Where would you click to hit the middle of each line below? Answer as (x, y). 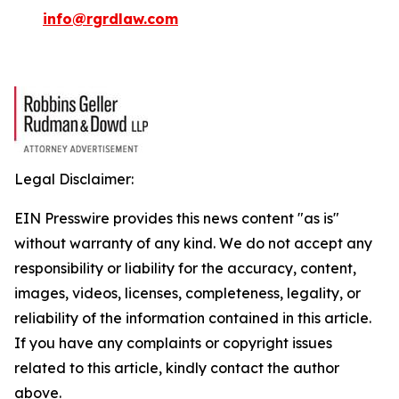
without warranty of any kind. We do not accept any (193, 243)
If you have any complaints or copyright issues (173, 343)
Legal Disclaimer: (74, 179)
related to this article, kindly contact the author (177, 368)
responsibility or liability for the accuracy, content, (185, 268)
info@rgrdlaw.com (110, 19)
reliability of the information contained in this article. (193, 318)
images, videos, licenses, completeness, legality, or (187, 293)
